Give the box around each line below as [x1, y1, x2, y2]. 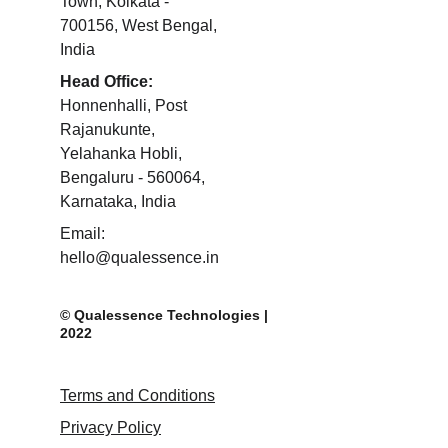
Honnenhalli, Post [60, 97, 191, 114]
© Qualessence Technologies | [60, 307, 272, 323]
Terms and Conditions [60, 387, 215, 404]
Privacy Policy [60, 419, 161, 436]
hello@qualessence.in [60, 249, 219, 266]
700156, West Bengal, [60, 17, 221, 34]
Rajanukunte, [60, 121, 159, 138]
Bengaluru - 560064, [60, 169, 209, 186]
